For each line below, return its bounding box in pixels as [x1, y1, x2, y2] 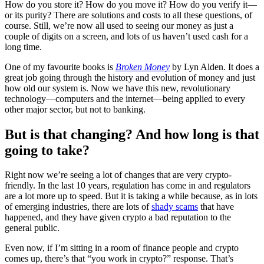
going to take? [5, 142, 93, 158]
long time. [5, 41, 44, 52]
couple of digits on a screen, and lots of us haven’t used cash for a [5, 31, 248, 41]
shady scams [151, 202, 198, 212]
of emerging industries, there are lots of [5, 202, 151, 212]
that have [198, 202, 234, 212]
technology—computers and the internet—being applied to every [5, 93, 245, 104]
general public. [5, 223, 62, 233]
